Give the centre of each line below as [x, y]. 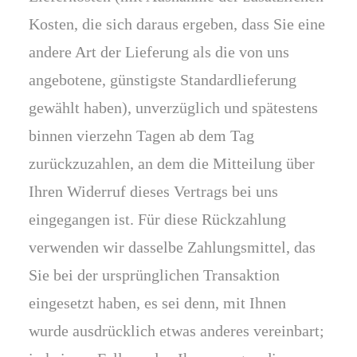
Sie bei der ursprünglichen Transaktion [154, 275]
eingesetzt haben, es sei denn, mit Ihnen [157, 303]
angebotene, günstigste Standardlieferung [163, 80]
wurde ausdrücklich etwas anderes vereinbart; [177, 331]
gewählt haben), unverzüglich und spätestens [173, 108]
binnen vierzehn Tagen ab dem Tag [141, 135]
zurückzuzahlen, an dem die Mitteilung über [172, 163]
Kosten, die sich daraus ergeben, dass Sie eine [177, 24]
